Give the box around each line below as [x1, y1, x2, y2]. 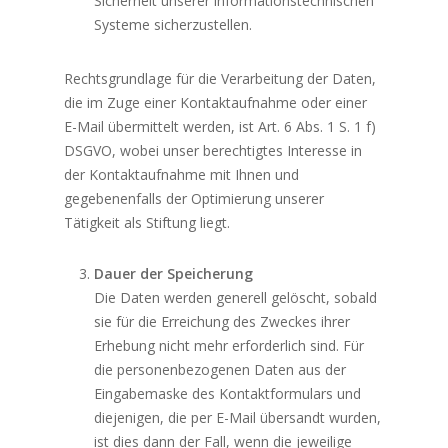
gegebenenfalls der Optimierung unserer [64, 189, 325, 209]
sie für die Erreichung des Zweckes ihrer [94, 312, 351, 332]
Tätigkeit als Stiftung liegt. [64, 213, 231, 233]
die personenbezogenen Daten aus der [94, 360, 347, 380]
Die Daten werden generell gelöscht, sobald [94, 288, 378, 308]
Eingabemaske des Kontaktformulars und [94, 384, 362, 404]
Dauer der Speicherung [94, 264, 254, 284]
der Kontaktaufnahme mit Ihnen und [64, 165, 300, 185]
